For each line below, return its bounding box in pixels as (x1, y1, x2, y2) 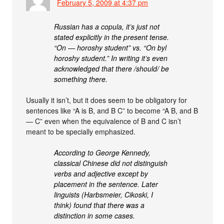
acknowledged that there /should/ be (54, 63, 169, 74)
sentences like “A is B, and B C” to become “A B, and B (26, 105, 198, 116)
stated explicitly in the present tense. (54, 32, 169, 42)
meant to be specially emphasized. (26, 126, 136, 137)
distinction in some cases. (54, 210, 135, 221)
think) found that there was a (54, 200, 145, 210)
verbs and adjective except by (54, 168, 148, 179)
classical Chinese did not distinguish (54, 158, 168, 168)
